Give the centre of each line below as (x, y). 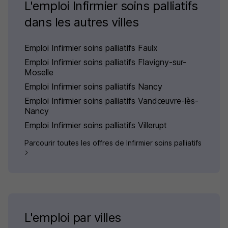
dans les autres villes (82, 22)
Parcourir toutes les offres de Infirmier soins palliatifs (113, 143)
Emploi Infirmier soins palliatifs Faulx (91, 48)
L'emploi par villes (73, 218)
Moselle (39, 73)
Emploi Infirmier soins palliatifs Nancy (93, 87)
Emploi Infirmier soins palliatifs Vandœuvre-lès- (111, 101)
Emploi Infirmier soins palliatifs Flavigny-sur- (105, 62)
